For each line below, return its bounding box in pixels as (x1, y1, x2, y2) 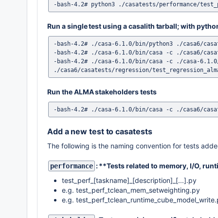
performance (50, 162, 93, 170)
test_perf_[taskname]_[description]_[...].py (62, 176, 197, 184)
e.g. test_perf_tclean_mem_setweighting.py (62, 186, 200, 194)
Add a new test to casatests (47, 127, 152, 136)
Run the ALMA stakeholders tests (47, 88, 157, 96)
